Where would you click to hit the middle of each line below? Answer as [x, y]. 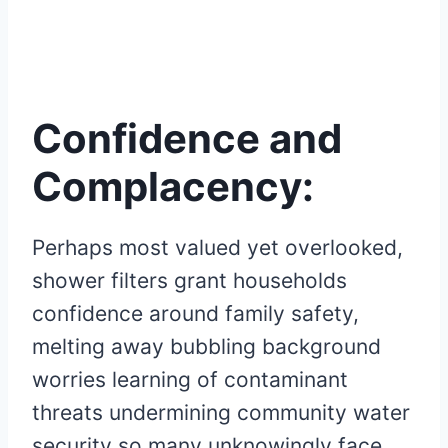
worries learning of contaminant [190, 379]
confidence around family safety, [195, 313]
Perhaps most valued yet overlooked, [217, 247]
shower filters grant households [189, 280]
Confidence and [187, 138]
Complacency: [173, 186]
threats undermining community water [221, 412]
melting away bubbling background [206, 346]
